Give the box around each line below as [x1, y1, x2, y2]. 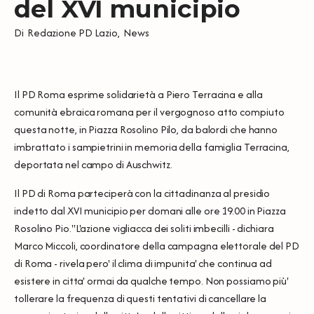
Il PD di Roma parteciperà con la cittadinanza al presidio [14, 185, 271, 200]
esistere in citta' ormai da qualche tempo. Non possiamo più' [14, 273, 289, 288]
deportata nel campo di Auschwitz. [14, 156, 172, 172]
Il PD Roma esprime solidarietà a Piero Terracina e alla [14, 86, 263, 102]
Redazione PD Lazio [27, 25, 118, 40]
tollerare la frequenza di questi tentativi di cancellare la [14, 290, 267, 306]
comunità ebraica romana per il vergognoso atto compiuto [14, 104, 285, 119]
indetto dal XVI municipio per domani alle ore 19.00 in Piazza [14, 203, 286, 218]
